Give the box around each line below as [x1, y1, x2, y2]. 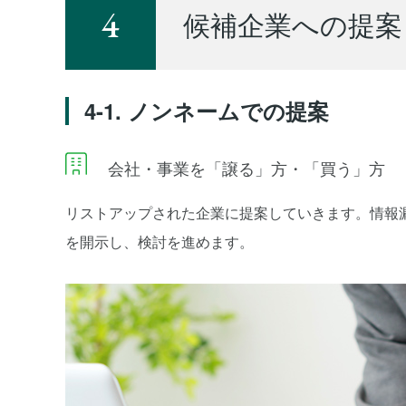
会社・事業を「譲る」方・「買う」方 [103, 156, 385, 179]
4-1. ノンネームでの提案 [84, 95, 329, 126]
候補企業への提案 [183, 5, 402, 43]
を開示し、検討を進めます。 [65, 231, 254, 252]
